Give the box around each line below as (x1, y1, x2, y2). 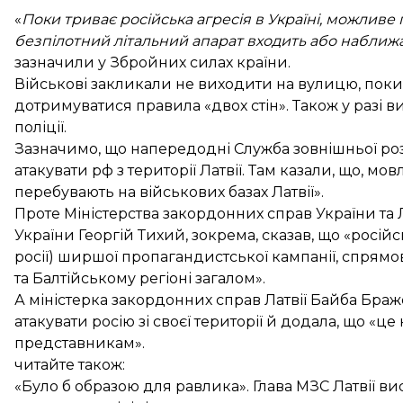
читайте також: (14, 355, 125, 373)
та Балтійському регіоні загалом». (14, 269, 265, 287)
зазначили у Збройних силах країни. (14, 53, 291, 71)
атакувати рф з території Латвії (14, 161, 242, 179)
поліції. (14, 118, 67, 136)
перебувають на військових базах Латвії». (14, 183, 324, 201)
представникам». (14, 334, 145, 352)
